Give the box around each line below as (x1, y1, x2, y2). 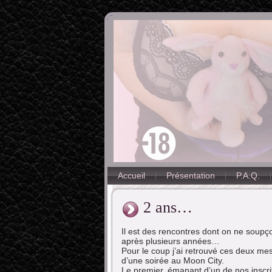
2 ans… (143, 199, 192, 216)
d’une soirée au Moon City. (121, 255, 224, 265)
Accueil (118, 171, 145, 180)
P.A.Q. (236, 171, 260, 180)
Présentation (166, 171, 215, 180)
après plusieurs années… (121, 236, 220, 246)
